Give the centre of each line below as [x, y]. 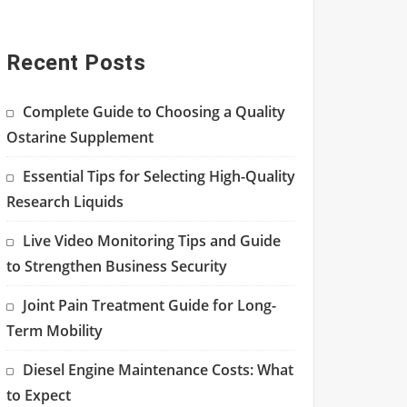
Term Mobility [55, 331]
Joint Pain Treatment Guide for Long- [149, 306]
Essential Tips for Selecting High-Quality [159, 177]
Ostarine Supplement [80, 138]
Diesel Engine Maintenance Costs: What [158, 370]
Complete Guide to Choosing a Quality [154, 112]
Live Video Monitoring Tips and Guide [152, 241]
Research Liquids [65, 202]
